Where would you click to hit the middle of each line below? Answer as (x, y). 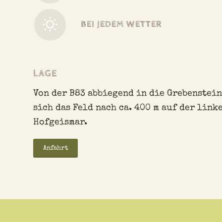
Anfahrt (55, 149)
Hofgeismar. (60, 122)
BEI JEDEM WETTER (121, 24)
